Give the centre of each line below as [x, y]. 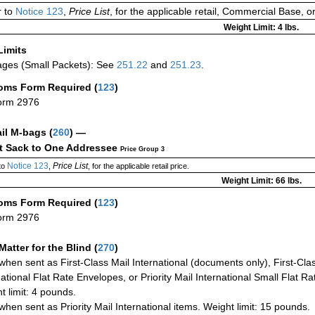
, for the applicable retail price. [138, 166]
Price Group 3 [142, 149]
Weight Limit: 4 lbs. [261, 27]
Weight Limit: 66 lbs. [261, 180]
